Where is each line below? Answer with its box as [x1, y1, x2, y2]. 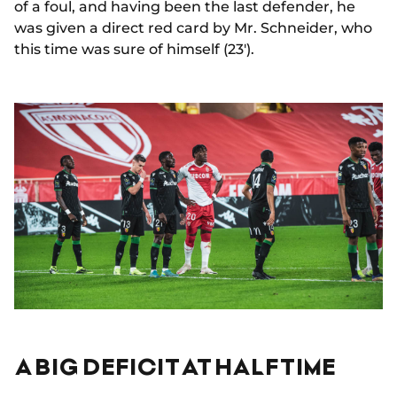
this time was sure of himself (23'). [14, 41, 254, 58]
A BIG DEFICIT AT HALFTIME [14, 352, 336, 380]
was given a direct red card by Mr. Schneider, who [14, 19, 372, 37]
